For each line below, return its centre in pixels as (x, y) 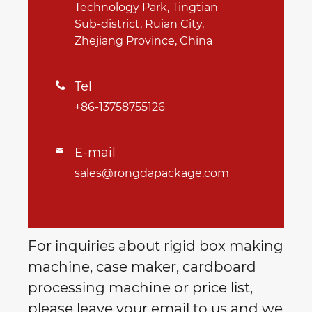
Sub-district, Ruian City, (139, 24)
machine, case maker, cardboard (142, 266)
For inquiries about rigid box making (156, 245)
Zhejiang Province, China (143, 40)
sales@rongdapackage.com (152, 173)
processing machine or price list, (140, 287)
